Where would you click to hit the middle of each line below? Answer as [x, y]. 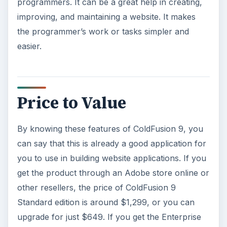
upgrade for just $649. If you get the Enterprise [109, 217]
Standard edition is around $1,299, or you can [106, 202]
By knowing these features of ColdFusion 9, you [110, 128]
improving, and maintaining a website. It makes [106, 16]
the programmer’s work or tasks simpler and [103, 31]
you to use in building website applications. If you [111, 158]
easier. [29, 46]
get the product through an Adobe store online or [113, 173]
